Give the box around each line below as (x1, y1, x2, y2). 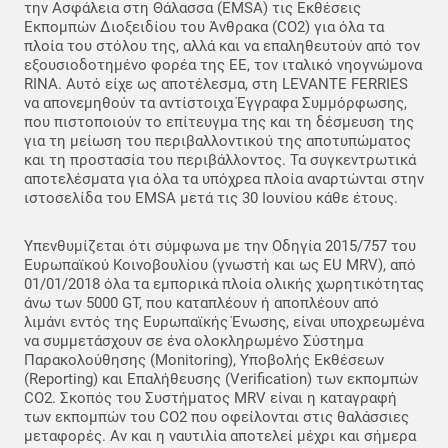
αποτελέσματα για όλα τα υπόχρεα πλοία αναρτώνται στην (24, 170, 424, 189)
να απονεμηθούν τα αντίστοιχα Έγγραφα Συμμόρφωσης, (24, 94, 407, 113)
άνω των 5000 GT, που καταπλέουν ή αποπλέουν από (24, 294, 379, 313)
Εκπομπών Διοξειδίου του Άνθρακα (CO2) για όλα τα (24, 18, 384, 37)
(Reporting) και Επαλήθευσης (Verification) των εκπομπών (24, 370, 418, 389)
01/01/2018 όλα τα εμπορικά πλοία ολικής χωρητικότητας (24, 275, 424, 294)
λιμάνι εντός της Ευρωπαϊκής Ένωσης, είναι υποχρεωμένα (24, 313, 424, 332)
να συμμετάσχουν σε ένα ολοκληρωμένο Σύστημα (24, 332, 363, 351)
